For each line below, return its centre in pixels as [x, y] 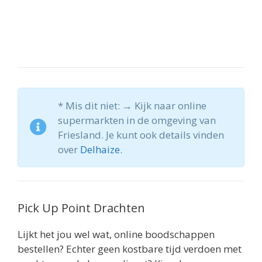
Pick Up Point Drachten [81, 208]
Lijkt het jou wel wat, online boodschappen [116, 234]
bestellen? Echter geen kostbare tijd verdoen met [130, 249]
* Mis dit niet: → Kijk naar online [132, 105]
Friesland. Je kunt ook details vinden [141, 135]
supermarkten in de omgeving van [137, 120]
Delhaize [100, 149]
